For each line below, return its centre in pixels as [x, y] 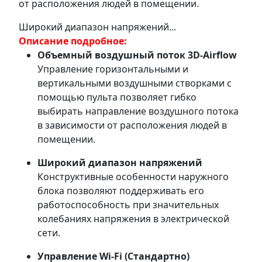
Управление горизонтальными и [113, 69]
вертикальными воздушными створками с [135, 83]
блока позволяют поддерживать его [121, 190]
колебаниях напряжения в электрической [133, 218]
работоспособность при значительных [128, 204]
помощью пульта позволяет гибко [117, 97]
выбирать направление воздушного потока [138, 111]
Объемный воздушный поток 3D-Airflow [137, 55]
